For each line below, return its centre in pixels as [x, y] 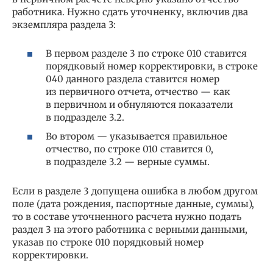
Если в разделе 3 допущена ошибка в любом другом [135, 191]
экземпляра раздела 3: [64, 25]
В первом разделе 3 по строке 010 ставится [146, 53]
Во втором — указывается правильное [136, 136]
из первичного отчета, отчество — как [138, 91]
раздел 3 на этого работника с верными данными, [130, 229]
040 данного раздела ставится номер [133, 79]
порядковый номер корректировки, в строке [152, 66]
